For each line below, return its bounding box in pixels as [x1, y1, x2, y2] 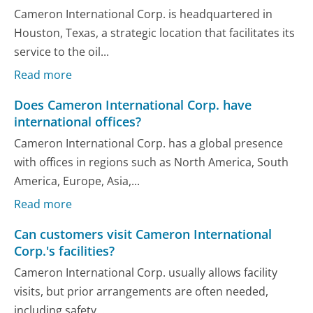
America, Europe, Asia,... [14, 173, 140, 189]
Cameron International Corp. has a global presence [14, 136, 284, 152]
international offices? [14, 113, 142, 131]
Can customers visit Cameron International [14, 225, 272, 242]
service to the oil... [14, 44, 110, 60]
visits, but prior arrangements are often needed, [14, 284, 269, 300]
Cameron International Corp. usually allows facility [14, 265, 278, 281]
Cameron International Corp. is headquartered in [14, 6, 273, 22]
